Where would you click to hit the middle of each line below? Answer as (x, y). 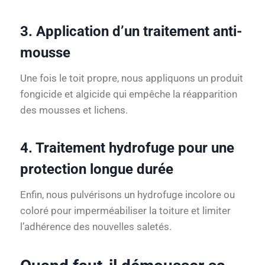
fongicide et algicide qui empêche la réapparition (129, 94)
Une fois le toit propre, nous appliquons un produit (132, 78)
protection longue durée (97, 169)
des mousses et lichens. (74, 110)
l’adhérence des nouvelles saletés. (96, 227)
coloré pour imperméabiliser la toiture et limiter (125, 211)
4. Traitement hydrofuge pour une (127, 148)
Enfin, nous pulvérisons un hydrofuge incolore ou (127, 195)
